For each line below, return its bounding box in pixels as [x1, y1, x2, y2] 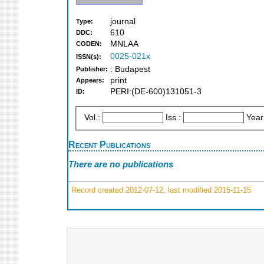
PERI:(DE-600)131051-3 [110, 87, 202, 97]
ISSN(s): [76, 53, 101, 61]
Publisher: [76, 65, 108, 73]
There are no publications [68, 159, 173, 170]
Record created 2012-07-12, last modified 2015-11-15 [69, 185, 251, 194]
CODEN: [76, 40, 102, 48]
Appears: [76, 77, 104, 84]
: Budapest [110, 65, 150, 74]
